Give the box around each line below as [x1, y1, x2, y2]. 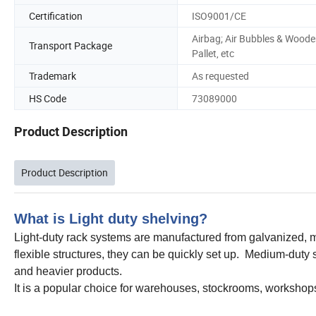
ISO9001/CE [192, 8, 246, 23]
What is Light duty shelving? [14, 211, 207, 227]
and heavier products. [14, 265, 122, 278]
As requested [192, 68, 249, 83]
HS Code [29, 91, 66, 105]
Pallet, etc [192, 46, 234, 60]
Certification [29, 8, 83, 23]
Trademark [29, 68, 76, 83]
